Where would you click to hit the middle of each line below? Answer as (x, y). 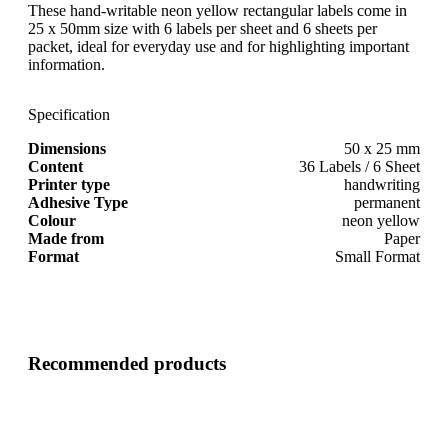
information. (66, 64)
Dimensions (67, 148)
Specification (69, 114)
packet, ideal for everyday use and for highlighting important (218, 46)
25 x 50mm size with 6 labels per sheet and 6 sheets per (202, 28)
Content (55, 166)
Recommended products (127, 363)
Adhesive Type (78, 202)
